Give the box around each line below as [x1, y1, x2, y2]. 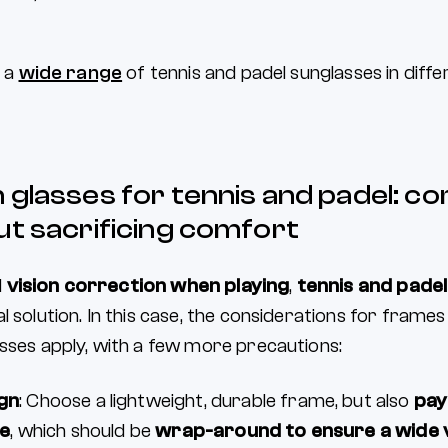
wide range [18, 61, 123, 85]
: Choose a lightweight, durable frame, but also [19, 389, 414, 413]
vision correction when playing [6, 274, 290, 298]
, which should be [10, 419, 156, 443]
